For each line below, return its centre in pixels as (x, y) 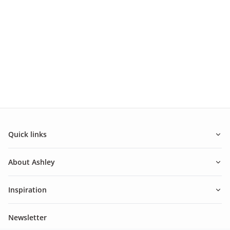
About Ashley (32, 162)
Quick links (27, 135)
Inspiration (27, 190)
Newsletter (27, 218)
